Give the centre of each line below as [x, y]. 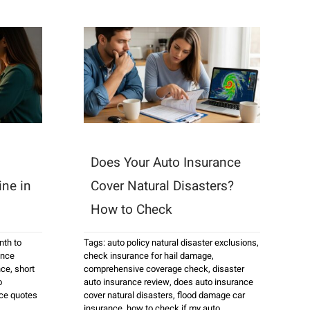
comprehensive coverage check [146, 268]
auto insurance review [127, 282]
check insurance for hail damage [148, 255]
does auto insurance [213, 282]
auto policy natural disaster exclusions [182, 242]
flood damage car [211, 295]
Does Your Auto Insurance [166, 162]
